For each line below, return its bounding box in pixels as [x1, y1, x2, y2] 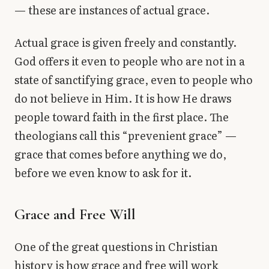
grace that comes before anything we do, [14, 145, 226, 162]
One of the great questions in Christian [14, 238, 218, 255]
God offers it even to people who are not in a [14, 52, 245, 69]
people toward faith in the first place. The [14, 108, 229, 125]
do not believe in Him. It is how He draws [14, 89, 231, 106]
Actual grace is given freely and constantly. [14, 34, 237, 50]
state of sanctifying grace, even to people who [14, 71, 253, 88]
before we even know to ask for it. [14, 164, 192, 181]
